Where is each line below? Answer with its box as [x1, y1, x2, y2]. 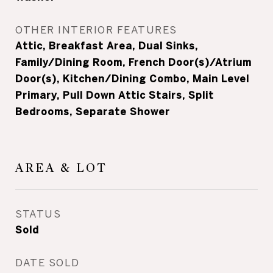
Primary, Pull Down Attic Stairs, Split [15, 90, 214, 101]
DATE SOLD [15, 257, 80, 268]
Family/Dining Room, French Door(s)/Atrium [15, 57, 252, 68]
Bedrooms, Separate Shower [15, 106, 170, 117]
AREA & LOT [15, 160, 107, 175]
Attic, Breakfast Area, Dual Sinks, [15, 40, 198, 51]
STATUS [15, 208, 61, 219]
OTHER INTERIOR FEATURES [15, 24, 177, 35]
